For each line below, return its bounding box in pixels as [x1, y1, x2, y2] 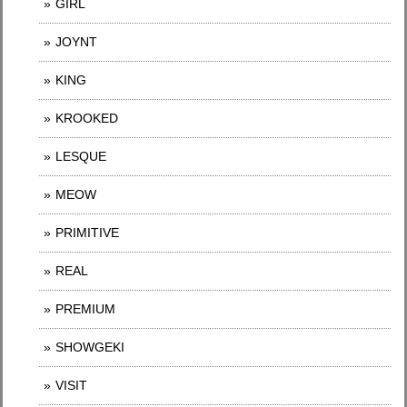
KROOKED [55, 111, 118, 125]
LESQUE [55, 149, 106, 164]
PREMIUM [55, 302, 115, 316]
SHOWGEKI [55, 340, 124, 354]
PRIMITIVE [55, 225, 119, 240]
